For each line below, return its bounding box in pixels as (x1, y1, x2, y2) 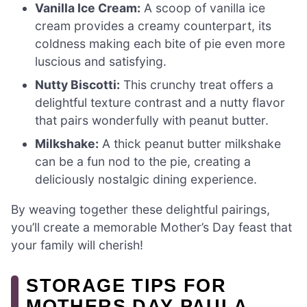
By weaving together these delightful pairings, (11, 201, 270, 217)
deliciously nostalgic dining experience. (35, 172, 258, 187)
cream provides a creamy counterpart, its (35, 19, 272, 34)
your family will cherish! (11, 237, 143, 252)
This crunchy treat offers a (120, 77, 274, 93)
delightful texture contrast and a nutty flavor (35, 95, 286, 110)
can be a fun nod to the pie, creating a (35, 154, 251, 169)
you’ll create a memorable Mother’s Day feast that (11, 219, 292, 234)
